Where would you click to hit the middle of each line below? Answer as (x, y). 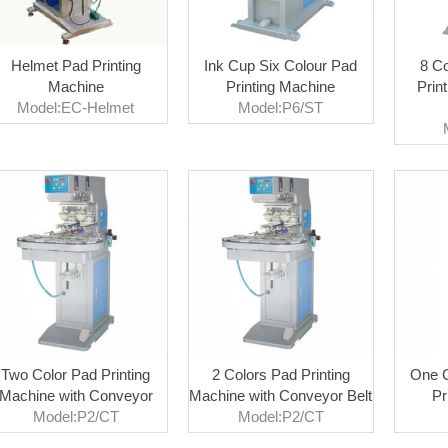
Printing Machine (281, 86)
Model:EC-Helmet (76, 107)
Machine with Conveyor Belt (281, 395)
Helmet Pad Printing (75, 65)
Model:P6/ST (281, 107)
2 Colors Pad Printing (280, 374)
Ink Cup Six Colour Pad (281, 65)
